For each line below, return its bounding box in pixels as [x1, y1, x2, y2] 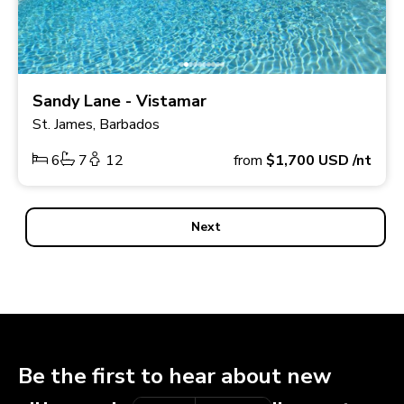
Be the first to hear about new [18, 362, 331, 391]
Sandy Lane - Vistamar [32, 90, 207, 113]
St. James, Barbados [32, 115, 160, 135]
